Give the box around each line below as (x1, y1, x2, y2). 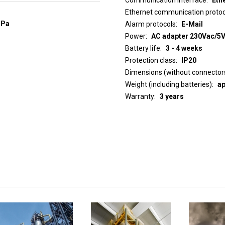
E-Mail (181, 20, 203, 28)
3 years (159, 92, 184, 100)
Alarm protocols (125, 20, 176, 28)
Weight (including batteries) (125, 80, 212, 88)
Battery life (125, 44, 160, 52)
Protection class (125, 56, 176, 64)
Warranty (125, 92, 154, 100)
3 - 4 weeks (165, 44, 202, 52)
